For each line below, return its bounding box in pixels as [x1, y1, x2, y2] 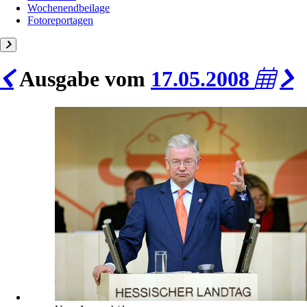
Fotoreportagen [27, 14, 93, 26]
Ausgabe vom [14, 66, 151, 92]
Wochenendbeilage [27, 1, 110, 14]
